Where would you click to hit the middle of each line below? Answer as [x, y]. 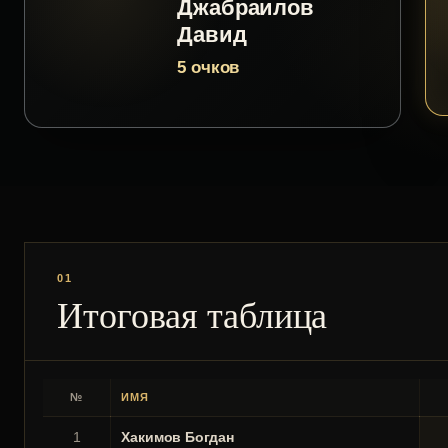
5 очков [208, 67]
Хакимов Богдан [177, 437]
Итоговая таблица [192, 314]
